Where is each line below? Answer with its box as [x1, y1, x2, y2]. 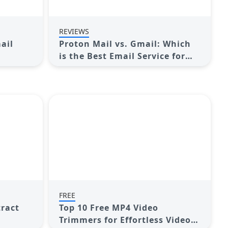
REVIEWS [59, 26, 89, 36]
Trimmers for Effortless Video [59, 214, 191, 225]
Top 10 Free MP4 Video [59, 202, 158, 213]
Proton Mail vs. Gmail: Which [59, 38, 191, 49]
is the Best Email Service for [59, 50, 185, 62]
